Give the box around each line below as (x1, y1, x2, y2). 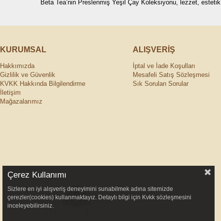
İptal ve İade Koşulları (132, 62, 195, 70)
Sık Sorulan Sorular (132, 80, 188, 88)
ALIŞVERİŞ (132, 45, 175, 54)
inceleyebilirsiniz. (7, 202, 54, 209)
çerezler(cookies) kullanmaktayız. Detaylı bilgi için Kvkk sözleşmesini (7, 194, 191, 201)
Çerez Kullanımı (7, 170, 67, 180)
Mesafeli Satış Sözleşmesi (132, 71, 210, 79)
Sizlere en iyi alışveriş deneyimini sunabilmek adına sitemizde (7, 185, 173, 192)
